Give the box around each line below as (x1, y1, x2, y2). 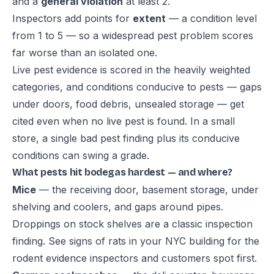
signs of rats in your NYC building (69, 235, 224, 247)
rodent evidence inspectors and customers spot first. (12, 252, 257, 264)
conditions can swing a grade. (12, 149, 149, 161)
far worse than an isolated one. (12, 46, 157, 59)
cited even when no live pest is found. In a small (12, 115, 235, 127)
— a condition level (166, 12, 257, 24)
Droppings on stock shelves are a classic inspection (12, 218, 253, 230)
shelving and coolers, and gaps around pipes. (12, 201, 223, 213)
